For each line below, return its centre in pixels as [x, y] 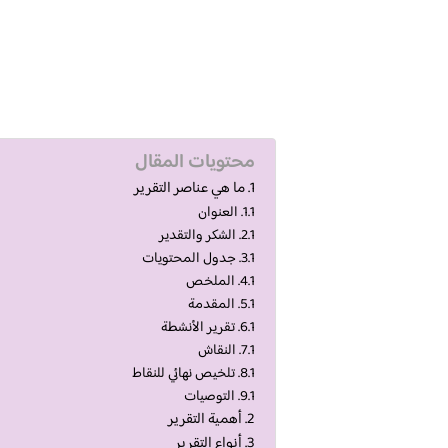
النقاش [216, 351]
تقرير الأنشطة [197, 328]
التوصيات [209, 397]
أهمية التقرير [204, 420]
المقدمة [211, 305]
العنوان [217, 213]
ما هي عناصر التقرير [189, 189]
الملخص [210, 282]
